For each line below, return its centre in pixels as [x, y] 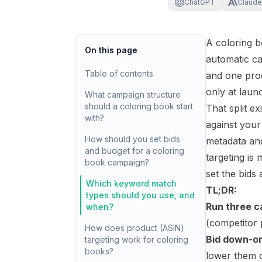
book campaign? [117, 162]
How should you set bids [132, 139]
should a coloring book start [139, 106]
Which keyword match [131, 183]
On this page [111, 50]
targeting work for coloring [137, 239]
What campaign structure [133, 94]
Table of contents [119, 73]
